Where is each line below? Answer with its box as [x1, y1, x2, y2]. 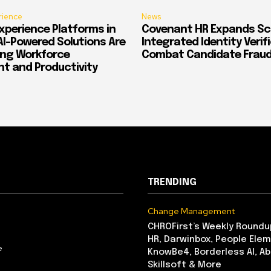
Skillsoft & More [148, 260, 221, 270]
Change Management [148, 205, 235, 217]
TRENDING [148, 177, 197, 188]
